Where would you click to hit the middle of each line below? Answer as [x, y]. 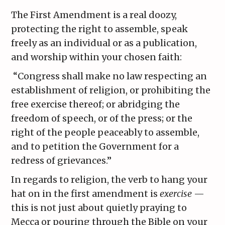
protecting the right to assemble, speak [100, 29]
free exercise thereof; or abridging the [96, 104]
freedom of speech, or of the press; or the [102, 119]
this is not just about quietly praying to [99, 208]
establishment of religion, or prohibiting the [111, 90]
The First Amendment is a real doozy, [94, 15]
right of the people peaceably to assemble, [105, 133]
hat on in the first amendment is [86, 194]
